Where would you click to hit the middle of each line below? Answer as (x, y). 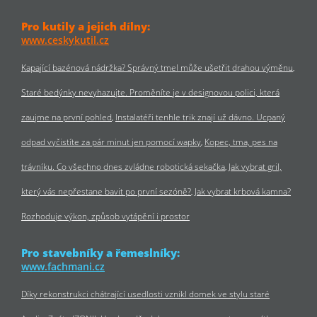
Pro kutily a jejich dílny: (86, 26)
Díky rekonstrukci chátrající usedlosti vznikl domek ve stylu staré (145, 294)
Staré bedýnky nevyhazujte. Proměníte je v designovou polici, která (150, 92)
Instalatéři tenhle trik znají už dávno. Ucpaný (200, 117)
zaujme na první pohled (67, 117)
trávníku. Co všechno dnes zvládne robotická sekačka (123, 166)
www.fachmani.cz (63, 266)
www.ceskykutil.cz (65, 40)
